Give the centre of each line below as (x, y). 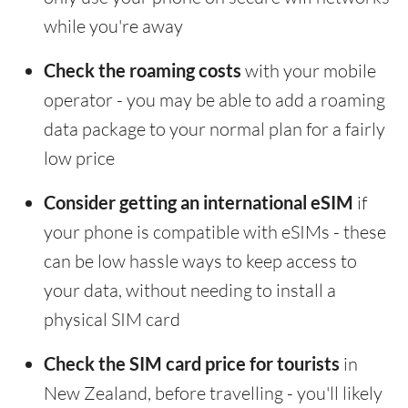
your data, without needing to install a (190, 291)
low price (79, 158)
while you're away (113, 26)
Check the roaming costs (143, 71)
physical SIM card (112, 320)
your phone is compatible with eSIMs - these (215, 232)
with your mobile (309, 71)
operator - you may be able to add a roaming (214, 100)
